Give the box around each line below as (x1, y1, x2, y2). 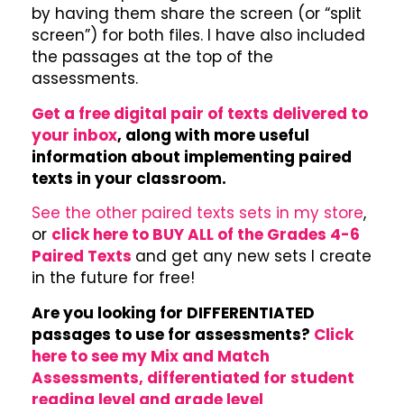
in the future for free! (32, 267, 195, 289)
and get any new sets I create (135, 245, 372, 268)
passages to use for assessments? (32, 323, 314, 345)
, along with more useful (117, 124, 309, 146)
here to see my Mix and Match (32, 344, 270, 367)
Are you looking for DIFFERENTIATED (32, 301, 315, 324)
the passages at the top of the (32, 46, 273, 69)
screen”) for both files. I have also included (32, 24, 365, 47)
